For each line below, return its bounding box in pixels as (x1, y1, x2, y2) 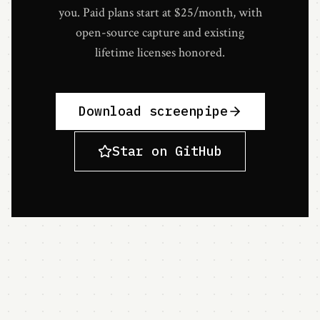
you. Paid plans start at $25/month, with (58, 4, 262, 21)
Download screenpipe (78, 102, 228, 119)
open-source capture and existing (76, 24, 244, 41)
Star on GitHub (112, 142, 222, 159)
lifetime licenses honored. (95, 44, 225, 61)
